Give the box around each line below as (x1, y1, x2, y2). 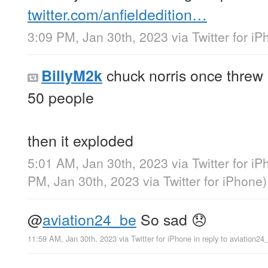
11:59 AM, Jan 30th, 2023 (28, 233, 117, 245)
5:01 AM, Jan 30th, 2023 (28, 154, 168, 172)
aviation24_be (42, 208, 136, 230)
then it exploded (28, 129, 133, 151)
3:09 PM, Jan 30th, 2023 (28, 28, 168, 46)
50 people (28, 86, 94, 108)
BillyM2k (41, 65, 102, 87)
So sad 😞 (136, 208, 207, 230)
